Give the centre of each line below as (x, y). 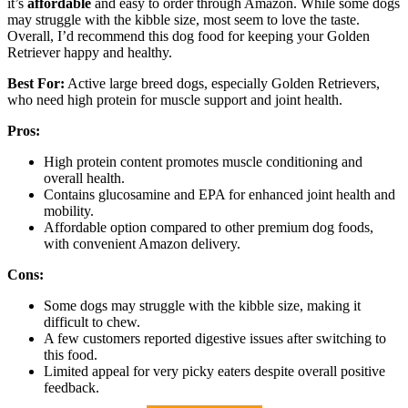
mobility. (69, 210)
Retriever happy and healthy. (90, 52)
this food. (71, 354)
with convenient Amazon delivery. (142, 243)
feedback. (71, 387)
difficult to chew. (92, 321)
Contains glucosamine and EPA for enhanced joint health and (219, 194)
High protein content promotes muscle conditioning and (203, 161)
